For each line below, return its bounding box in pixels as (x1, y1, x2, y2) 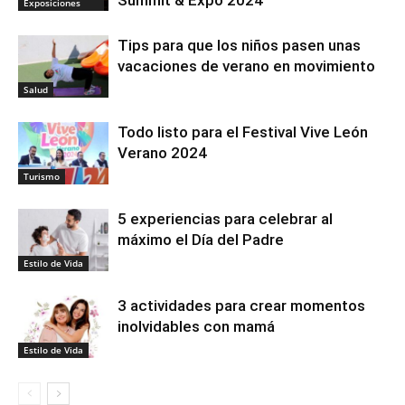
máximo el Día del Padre (118, 231, 284, 250)
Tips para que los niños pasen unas (118, 36, 361, 55)
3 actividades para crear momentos (118, 297, 365, 316)
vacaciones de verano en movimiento (118, 57, 375, 76)
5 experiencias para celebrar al (118, 210, 333, 229)
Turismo (24, 169, 60, 183)
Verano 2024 (118, 144, 207, 163)
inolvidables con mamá (118, 317, 275, 336)
